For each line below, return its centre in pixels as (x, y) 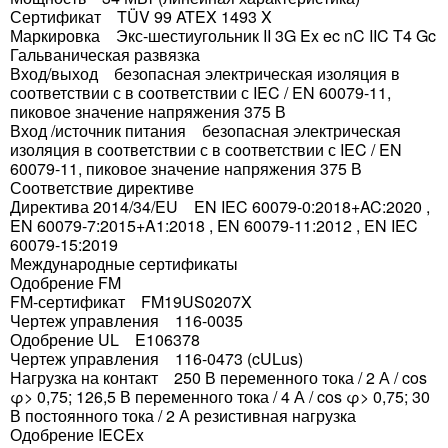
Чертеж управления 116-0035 (126, 320)
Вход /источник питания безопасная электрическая (205, 130)
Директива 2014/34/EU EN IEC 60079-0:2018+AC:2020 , (220, 206)
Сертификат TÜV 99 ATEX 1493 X (141, 16)
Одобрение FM (73, 282)
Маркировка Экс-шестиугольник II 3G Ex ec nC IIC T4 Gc (223, 35)
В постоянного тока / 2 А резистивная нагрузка (183, 415)
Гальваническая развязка (113, 54)
